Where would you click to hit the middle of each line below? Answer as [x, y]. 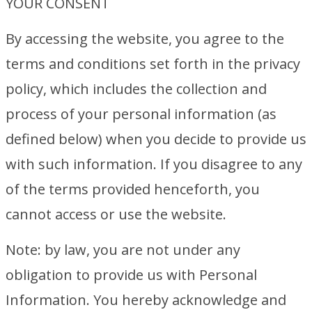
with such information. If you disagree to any [154, 164]
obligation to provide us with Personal [131, 275]
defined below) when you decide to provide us [156, 139]
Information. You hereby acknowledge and [146, 300]
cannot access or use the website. [116, 214]
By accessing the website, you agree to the [145, 39]
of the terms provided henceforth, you [133, 189]
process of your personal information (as [141, 114]
